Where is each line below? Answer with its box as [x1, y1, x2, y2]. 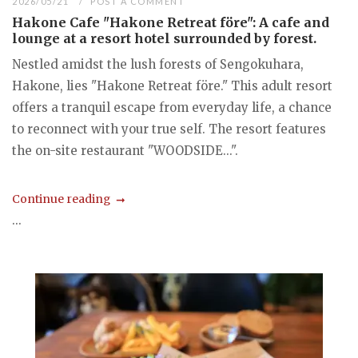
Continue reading [12, 192, 110, 207]
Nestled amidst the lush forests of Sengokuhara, [12, 56, 304, 72]
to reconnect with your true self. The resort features [12, 121, 326, 137]
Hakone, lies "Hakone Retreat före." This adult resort [12, 78, 332, 93]
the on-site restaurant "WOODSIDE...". [12, 142, 238, 158]
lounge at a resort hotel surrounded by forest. [12, 30, 316, 46]
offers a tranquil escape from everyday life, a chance [12, 99, 332, 115]
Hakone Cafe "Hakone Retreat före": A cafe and [12, 14, 329, 30]
